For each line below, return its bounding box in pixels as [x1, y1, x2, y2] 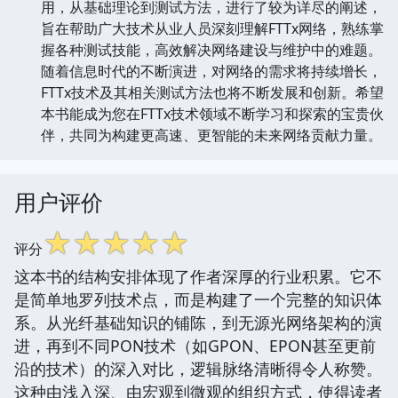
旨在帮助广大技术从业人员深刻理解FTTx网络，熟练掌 [41, 18, 384, 38]
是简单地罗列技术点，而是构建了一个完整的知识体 [14, 288, 382, 310]
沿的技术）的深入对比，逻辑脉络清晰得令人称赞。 [14, 357, 382, 379]
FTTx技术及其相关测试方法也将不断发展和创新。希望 [41, 82, 384, 102]
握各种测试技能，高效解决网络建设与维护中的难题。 [41, 39, 382, 60]
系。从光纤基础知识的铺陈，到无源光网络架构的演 [14, 311, 382, 333]
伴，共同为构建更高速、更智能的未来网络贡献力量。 [41, 124, 382, 145]
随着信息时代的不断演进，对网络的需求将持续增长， [41, 60, 382, 81]
